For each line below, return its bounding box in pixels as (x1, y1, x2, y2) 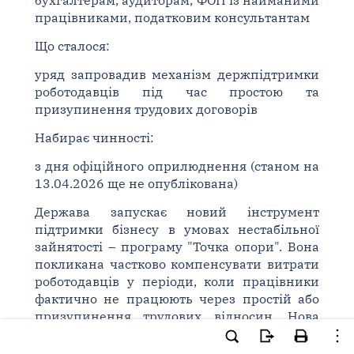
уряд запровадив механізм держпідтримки (34, 66, 320, 82)
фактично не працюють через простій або (34, 291, 320, 307)
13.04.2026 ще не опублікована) (34, 175, 238, 191)
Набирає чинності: (34, 130, 154, 145)
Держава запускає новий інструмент (34, 204, 320, 220)
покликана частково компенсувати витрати (34, 256, 320, 272)
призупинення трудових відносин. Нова (34, 308, 320, 324)
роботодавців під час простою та (34, 84, 320, 100)
